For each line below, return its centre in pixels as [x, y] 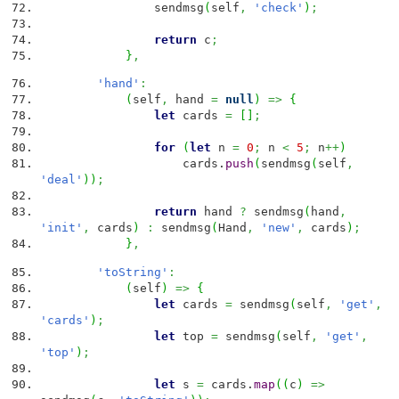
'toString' [133, 272]
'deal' [61, 180]
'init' [61, 228]
